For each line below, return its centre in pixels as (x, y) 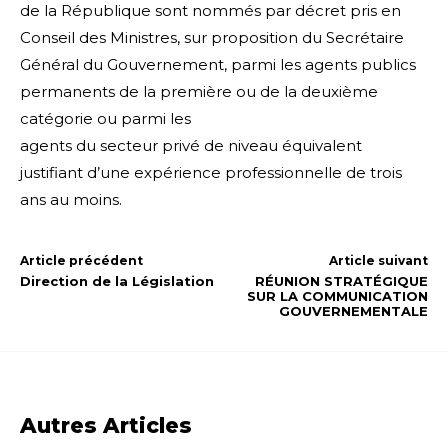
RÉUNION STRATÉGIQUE (341, 281)
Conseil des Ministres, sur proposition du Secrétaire (212, 38)
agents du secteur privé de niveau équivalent (191, 146)
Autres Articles (106, 426)
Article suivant (378, 261)
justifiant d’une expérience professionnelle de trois (211, 173)
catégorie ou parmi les (105, 119)
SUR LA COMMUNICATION (337, 296)
